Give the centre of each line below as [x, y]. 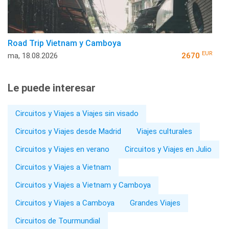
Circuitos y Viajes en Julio [168, 149]
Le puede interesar [52, 88]
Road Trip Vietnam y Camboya [64, 43]
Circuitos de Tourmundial [58, 221]
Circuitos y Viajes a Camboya [65, 203]
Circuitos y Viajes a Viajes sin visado [77, 113]
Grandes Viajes [155, 203]
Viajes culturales [164, 131]
